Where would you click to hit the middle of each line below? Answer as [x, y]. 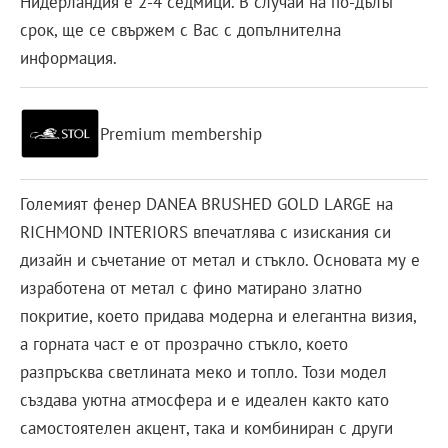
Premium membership [181, 133]
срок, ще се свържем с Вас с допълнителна [180, 29]
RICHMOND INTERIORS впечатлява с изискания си [205, 232]
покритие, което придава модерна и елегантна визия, [218, 316]
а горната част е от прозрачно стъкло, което [184, 344]
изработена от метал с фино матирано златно [191, 288]
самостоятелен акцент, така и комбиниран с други [206, 428]
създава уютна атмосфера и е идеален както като [204, 400]
